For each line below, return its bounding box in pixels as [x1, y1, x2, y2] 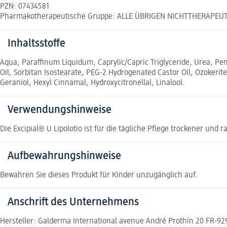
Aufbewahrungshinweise [8, 150, 121, 162]
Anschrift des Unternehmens [8, 196, 139, 208]
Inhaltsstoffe [8, 37, 65, 49]
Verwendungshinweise [8, 104, 111, 116]
